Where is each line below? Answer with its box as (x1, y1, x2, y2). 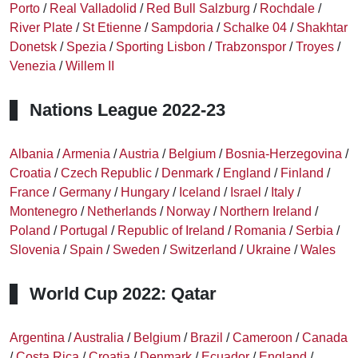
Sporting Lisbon (116, 40, 205, 54)
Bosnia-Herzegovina (225, 147, 342, 161)
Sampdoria (151, 21, 213, 34)
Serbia (296, 224, 333, 237)
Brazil (190, 331, 223, 344)
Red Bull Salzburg (146, 2, 250, 15)
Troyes (296, 40, 334, 54)
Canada (302, 331, 348, 344)
